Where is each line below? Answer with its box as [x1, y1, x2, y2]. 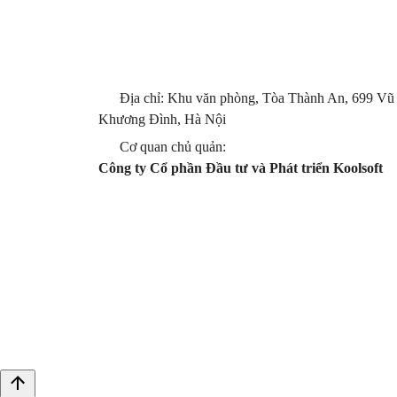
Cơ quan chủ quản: [120, 138, 226, 154]
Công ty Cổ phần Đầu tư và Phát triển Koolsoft [98, 160, 383, 175]
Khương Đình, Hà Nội [98, 111, 226, 127]
